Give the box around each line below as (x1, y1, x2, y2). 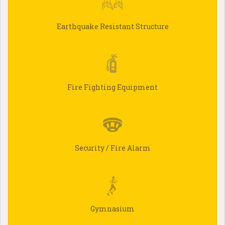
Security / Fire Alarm (74, 143, 151, 153)
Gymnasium (90, 204, 135, 213)
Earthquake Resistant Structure (56, 22, 169, 31)
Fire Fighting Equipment (67, 82, 158, 92)
